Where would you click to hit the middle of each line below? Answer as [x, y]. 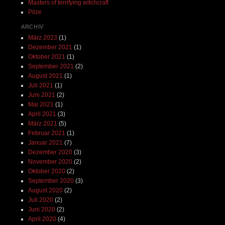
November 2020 [50, 161]
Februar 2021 [46, 133]
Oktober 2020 [46, 171]
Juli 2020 [40, 200]
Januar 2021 [45, 142]
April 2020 [42, 219]
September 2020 [51, 181]
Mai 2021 [41, 104]
